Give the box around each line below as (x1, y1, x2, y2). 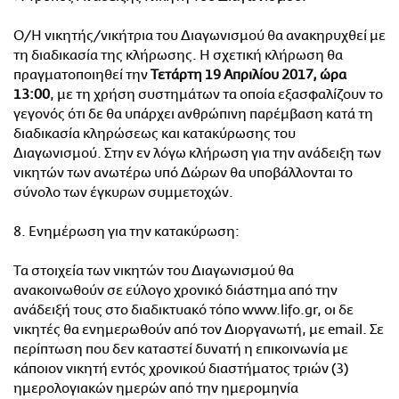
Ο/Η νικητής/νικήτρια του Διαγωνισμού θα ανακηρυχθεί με (13, 28, 386, 44)
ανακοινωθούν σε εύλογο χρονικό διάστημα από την (13, 283, 338, 298)
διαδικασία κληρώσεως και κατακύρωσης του (13, 126, 296, 142)
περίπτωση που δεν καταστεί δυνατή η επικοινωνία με (13, 342, 348, 357)
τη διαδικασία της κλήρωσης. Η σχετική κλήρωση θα (13, 48, 343, 63)
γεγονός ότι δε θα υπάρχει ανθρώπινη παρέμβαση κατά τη (13, 107, 373, 122)
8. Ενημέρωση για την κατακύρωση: (13, 224, 240, 240)
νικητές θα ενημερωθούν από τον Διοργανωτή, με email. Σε (13, 322, 384, 338)
